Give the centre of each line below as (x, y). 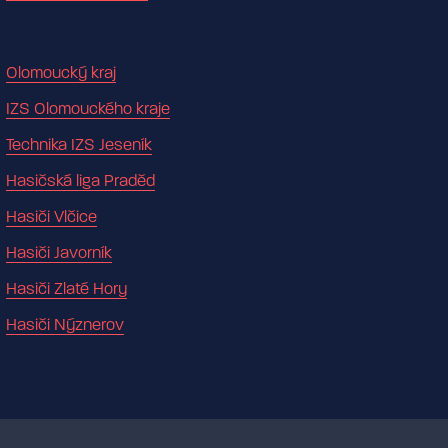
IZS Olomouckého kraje (88, 109)
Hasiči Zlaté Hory (66, 289)
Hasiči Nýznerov (65, 325)
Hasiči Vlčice (51, 217)
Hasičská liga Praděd (80, 181)
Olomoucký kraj (61, 73)
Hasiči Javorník (59, 253)
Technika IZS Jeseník (79, 145)
